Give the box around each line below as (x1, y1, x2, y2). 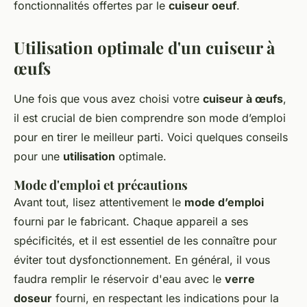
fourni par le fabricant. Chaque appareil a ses (14, 214, 248, 229)
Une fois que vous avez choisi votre (14, 92, 203, 106)
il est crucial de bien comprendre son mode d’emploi (14, 111, 286, 125)
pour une (14, 149, 63, 164)
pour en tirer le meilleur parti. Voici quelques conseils (14, 130, 288, 145)
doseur (14, 291, 52, 306)
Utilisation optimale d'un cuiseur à (14, 36, 275, 59)
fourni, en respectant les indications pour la (52, 291, 279, 306)
